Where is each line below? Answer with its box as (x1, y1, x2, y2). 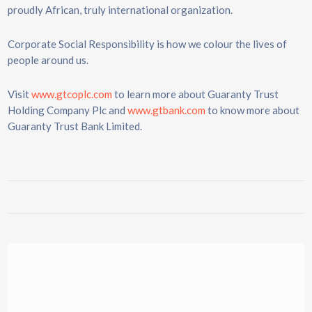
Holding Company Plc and (8, 104, 127, 116)
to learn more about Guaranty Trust (112, 88, 279, 100)
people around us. (8, 54, 88, 66)
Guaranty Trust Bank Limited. (8, 120, 142, 132)
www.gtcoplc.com (31, 88, 112, 100)
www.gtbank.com (127, 104, 205, 116)
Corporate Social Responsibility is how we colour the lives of (8, 38, 287, 50)
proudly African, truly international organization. (8, 3, 233, 16)
